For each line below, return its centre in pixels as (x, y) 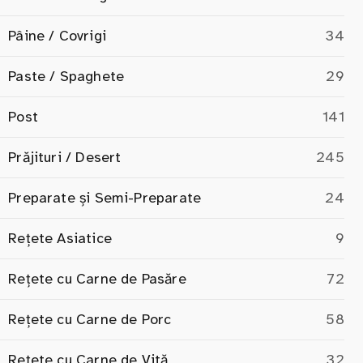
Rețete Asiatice (60, 238)
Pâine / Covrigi (57, 35)
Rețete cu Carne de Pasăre (97, 278)
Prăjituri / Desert (65, 157)
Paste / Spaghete (66, 76)
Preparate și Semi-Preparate (105, 197)
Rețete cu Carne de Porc (90, 319)
